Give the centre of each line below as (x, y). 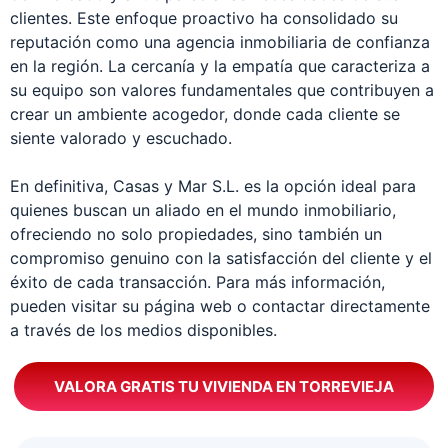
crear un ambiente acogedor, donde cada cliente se (205, 114)
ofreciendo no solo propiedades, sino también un (196, 234)
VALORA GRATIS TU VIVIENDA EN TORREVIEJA (224, 387)
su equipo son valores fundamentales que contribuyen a (222, 90)
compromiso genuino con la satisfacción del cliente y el (221, 258)
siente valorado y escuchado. (121, 138)
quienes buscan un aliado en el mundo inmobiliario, (203, 210)
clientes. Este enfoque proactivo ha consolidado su (204, 18)
